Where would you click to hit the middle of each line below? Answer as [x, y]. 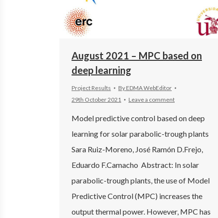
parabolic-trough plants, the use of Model [141, 180]
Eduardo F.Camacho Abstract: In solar [135, 164]
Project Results [91, 88]
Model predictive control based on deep [138, 118]
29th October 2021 [96, 99]
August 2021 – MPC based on [137, 55]
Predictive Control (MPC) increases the [137, 196]
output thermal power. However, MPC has [141, 211]
